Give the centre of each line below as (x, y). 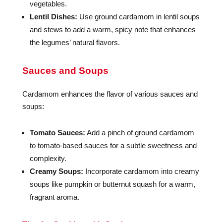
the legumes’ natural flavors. (75, 42)
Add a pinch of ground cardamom (139, 133)
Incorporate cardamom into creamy (141, 171)
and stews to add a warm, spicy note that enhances (112, 29)
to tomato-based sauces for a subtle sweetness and (113, 145)
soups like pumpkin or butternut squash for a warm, (112, 184)
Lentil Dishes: (53, 17)
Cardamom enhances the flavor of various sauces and (110, 94)
